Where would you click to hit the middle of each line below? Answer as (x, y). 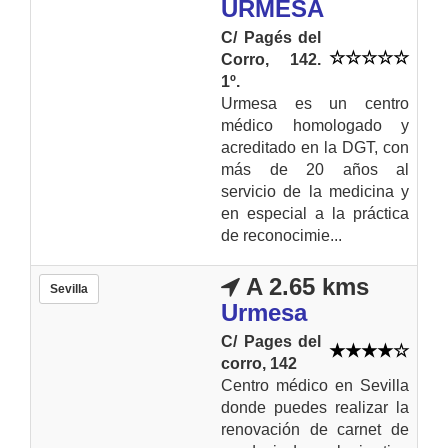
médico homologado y (315, 125)
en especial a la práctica (315, 213)
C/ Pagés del (271, 37)
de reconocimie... (281, 235)
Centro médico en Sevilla (315, 385)
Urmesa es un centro (315, 103)
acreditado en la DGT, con (315, 147)
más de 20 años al (315, 169)
